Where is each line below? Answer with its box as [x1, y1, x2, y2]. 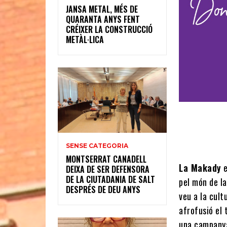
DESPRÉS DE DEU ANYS [66, 183, 140, 196]
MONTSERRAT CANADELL [66, 153, 146, 166]
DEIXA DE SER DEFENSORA [66, 163, 149, 176]
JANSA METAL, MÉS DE [66, 3, 138, 16]
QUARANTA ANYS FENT [66, 13, 140, 26]
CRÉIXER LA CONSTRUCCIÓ [66, 23, 153, 36]
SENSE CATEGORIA [66, 142, 128, 150]
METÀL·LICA [66, 33, 104, 46]
